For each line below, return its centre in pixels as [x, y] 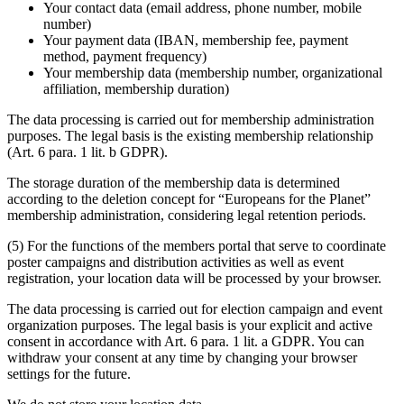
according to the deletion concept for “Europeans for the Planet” [189, 198]
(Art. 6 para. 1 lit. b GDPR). [87, 151]
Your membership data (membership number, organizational [213, 72]
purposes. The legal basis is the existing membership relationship [190, 135]
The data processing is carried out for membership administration [191, 119]
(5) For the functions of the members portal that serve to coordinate [197, 245]
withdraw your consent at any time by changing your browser [182, 357]
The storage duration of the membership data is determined [174, 182]
